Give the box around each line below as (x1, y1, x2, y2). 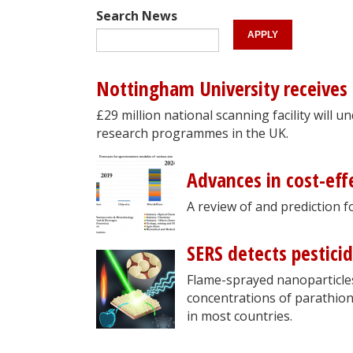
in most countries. (187, 307, 292, 325)
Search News (96, 6, 177, 24)
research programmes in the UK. (96, 124, 288, 142)
